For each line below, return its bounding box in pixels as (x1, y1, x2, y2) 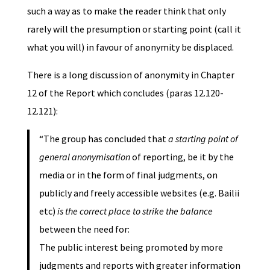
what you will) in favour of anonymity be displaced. (27, 40, 234, 53)
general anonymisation (39, 150, 130, 163)
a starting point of (168, 132, 238, 145)
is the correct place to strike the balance (57, 204, 213, 217)
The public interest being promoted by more (39, 240, 223, 253)
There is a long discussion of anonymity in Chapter (27, 68, 234, 81)
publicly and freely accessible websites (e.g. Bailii (39, 186, 239, 199)
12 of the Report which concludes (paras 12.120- (27, 86, 224, 99)
